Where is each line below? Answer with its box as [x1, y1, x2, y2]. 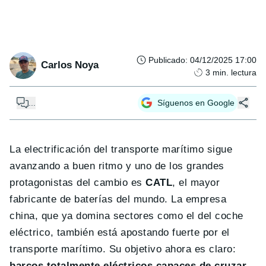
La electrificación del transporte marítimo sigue [9, 143, 233, 155]
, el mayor [172, 176, 220, 188]
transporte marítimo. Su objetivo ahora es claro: [9, 243, 236, 255]
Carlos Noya [41, 59, 99, 71]
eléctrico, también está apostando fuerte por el [9, 226, 230, 238]
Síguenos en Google [157, 97, 235, 107]
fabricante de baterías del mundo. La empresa [9, 193, 227, 205]
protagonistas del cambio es [9, 176, 146, 188]
